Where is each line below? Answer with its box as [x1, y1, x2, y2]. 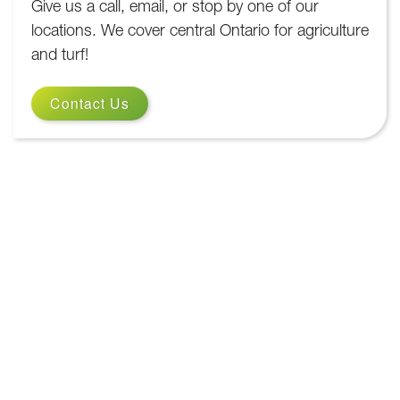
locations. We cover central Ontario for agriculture [31, 24, 369, 40]
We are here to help [68, 238, 332, 277]
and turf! [31, 48, 88, 64]
